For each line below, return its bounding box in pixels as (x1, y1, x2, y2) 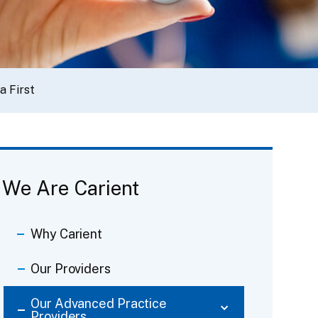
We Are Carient (2, 175, 140, 199)
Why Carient (31, 226, 103, 241)
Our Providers (31, 261, 111, 276)
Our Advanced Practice (31, 295, 168, 311)
